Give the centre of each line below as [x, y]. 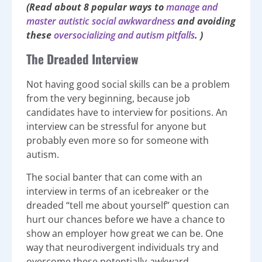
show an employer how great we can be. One [125, 233]
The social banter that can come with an [114, 177]
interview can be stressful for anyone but [116, 127]
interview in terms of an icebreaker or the [118, 191]
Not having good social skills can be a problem [128, 85]
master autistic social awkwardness [102, 21]
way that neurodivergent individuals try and [123, 247]
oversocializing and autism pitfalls [124, 35]
